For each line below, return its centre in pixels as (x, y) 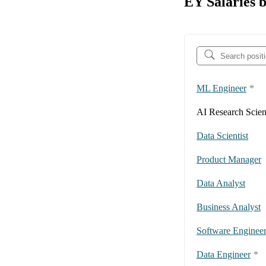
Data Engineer (224, 255)
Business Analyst (229, 207)
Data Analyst (221, 183)
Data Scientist (222, 136)
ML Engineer (221, 88)
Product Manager (229, 160)
